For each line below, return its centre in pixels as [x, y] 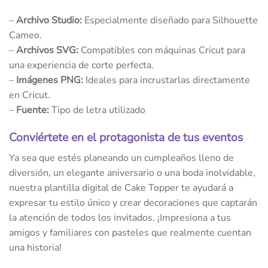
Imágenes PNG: [51, 80]
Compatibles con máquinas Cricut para [162, 51]
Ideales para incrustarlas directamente [168, 80]
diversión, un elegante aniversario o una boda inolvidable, [132, 173]
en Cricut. [30, 95]
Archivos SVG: [47, 51]
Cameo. [25, 36]
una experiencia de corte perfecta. [81, 66]
